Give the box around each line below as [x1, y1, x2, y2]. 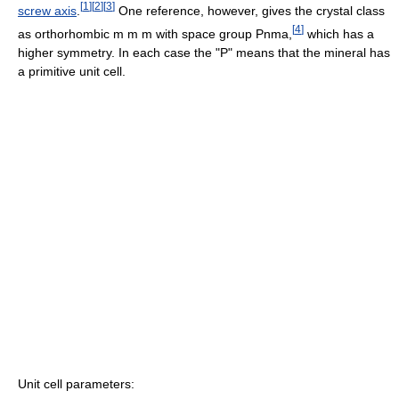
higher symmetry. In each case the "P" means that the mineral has [18, 45, 390, 60]
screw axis [18, 3, 77, 18]
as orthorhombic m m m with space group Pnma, [18, 26, 292, 41]
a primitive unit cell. [18, 63, 126, 78]
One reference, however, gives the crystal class [115, 3, 385, 18]
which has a [304, 26, 374, 41]
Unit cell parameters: [18, 376, 134, 391]
